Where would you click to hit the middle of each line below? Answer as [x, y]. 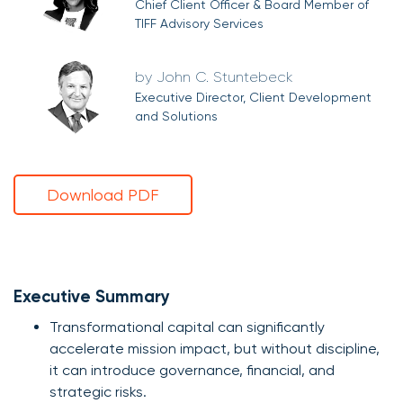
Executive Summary [92, 296]
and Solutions [176, 116]
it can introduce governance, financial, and [192, 370]
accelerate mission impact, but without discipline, [215, 348]
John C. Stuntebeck [224, 76]
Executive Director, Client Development [253, 97]
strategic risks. [98, 391]
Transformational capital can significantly [187, 327]
